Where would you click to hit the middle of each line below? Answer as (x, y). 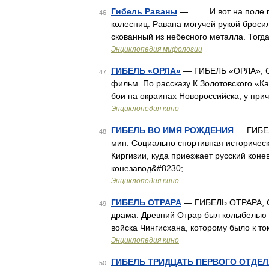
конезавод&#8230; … (153, 168)
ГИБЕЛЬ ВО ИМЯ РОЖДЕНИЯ (172, 130)
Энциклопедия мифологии (157, 49)
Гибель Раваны (144, 11)
